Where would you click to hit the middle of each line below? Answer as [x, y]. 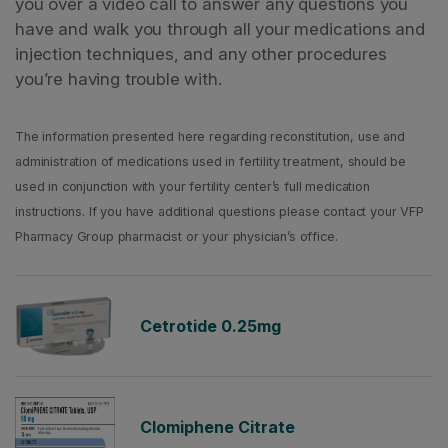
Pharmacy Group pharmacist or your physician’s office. [176, 237]
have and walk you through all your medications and [220, 29]
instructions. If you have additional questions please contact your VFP [219, 212]
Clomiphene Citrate [217, 427]
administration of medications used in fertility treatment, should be [211, 162]
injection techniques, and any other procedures [201, 54]
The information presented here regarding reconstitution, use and [210, 137]
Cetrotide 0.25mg [210, 326]
